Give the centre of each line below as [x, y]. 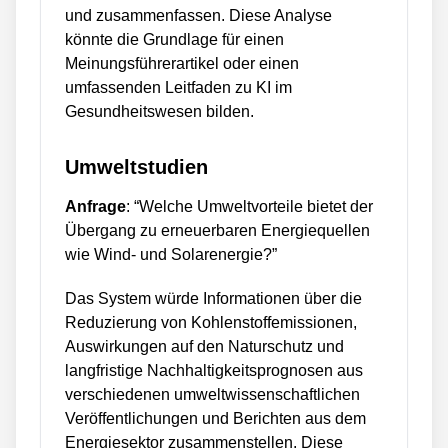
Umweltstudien [136, 167]
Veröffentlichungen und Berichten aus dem [215, 418]
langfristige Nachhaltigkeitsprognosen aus [214, 370]
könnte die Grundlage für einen [174, 39]
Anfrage [95, 206]
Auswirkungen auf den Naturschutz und [204, 346]
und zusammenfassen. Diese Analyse [198, 15]
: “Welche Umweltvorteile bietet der [249, 206]
